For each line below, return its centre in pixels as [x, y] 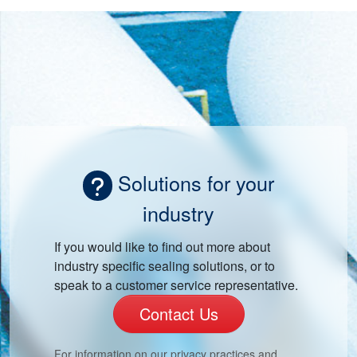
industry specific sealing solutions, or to [165, 265]
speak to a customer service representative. [176, 284]
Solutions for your [194, 182]
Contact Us [178, 313]
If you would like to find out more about [162, 246]
